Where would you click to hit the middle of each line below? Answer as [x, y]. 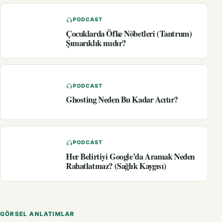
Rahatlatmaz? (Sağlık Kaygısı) [116, 166]
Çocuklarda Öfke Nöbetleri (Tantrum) [129, 33]
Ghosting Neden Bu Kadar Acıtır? [122, 100]
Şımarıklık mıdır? [96, 43]
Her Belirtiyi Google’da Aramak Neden [130, 156]
